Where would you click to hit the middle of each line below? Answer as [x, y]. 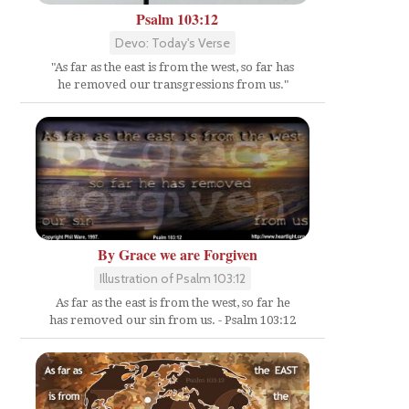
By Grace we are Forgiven [177, 255]
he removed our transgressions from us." [173, 84]
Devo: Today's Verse [173, 42]
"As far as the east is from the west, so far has [173, 67]
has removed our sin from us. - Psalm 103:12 [173, 320]
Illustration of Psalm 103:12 [173, 279]
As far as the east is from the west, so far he [173, 303]
